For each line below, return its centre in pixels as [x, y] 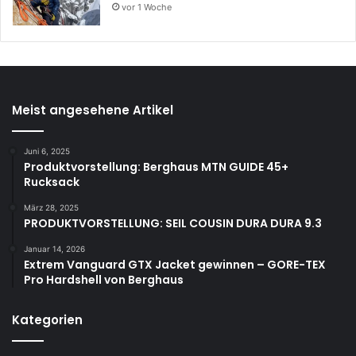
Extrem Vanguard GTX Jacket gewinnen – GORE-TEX [175, 264]
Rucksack [52, 182]
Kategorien [47, 319]
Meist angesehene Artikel [93, 110]
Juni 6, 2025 [47, 151]
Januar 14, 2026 [54, 248]
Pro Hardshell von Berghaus [104, 279]
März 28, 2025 [51, 207]
